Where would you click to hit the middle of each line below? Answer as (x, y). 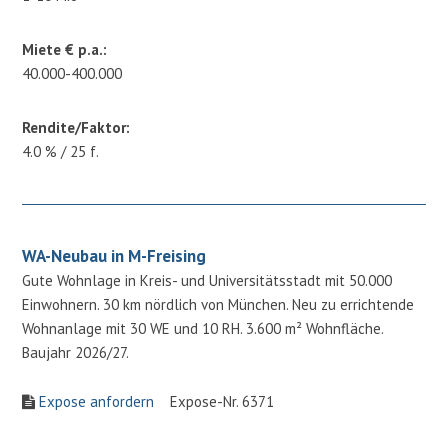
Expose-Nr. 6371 (214, 401)
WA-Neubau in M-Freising (114, 255)
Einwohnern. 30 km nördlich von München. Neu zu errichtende (218, 304)
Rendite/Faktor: (76, 127)
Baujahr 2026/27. (76, 352)
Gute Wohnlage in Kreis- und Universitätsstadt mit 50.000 (207, 280)
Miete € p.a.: (65, 49)
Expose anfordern (97, 401)
